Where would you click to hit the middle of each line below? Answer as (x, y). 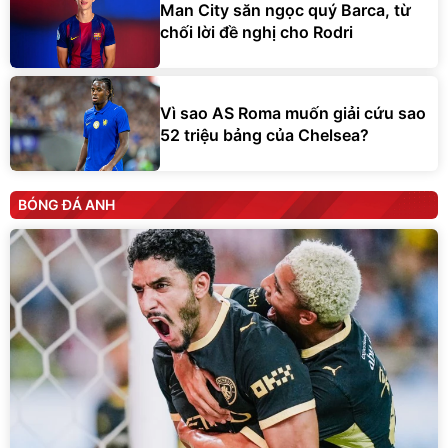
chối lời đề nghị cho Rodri (256, 31)
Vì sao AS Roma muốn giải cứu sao (293, 112)
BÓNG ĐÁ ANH (66, 205)
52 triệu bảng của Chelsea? (264, 134)
